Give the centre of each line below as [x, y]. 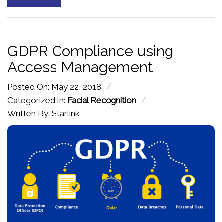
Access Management [80, 67]
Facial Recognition [102, 100]
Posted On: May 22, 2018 [54, 87]
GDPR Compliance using [90, 51]
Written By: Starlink [44, 114]
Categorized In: [37, 100]
